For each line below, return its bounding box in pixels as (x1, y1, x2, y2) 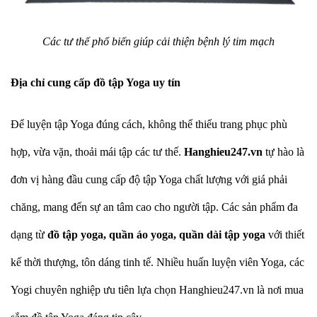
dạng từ (11, 228, 47, 241)
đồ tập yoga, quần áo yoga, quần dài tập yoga (47, 228, 268, 241)
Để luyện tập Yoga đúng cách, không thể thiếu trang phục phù (11, 117, 287, 130)
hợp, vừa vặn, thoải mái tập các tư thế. (11, 145, 184, 158)
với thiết (268, 228, 304, 241)
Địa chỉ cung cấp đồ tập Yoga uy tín (11, 76, 180, 88)
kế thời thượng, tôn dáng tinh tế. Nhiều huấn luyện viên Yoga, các (11, 255, 304, 268)
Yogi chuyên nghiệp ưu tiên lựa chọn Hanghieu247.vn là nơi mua (11, 283, 304, 296)
